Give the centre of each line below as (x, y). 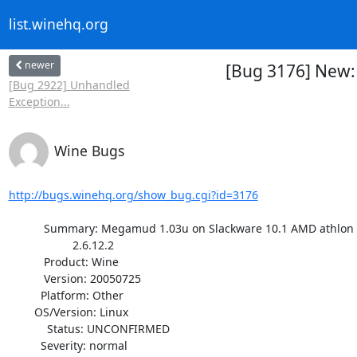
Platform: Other (24, 295)
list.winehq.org (58, 24)
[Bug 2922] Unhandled (69, 84)
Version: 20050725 (26, 278)
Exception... (39, 101)
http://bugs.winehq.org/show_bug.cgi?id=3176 (133, 194)
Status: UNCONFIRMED (27, 328)
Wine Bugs (89, 150)
